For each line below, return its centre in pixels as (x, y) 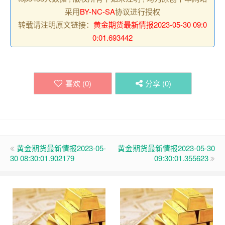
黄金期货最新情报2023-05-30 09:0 (150, 25)
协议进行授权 (138, 12)
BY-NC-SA (97, 12)
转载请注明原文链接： (56, 25)
